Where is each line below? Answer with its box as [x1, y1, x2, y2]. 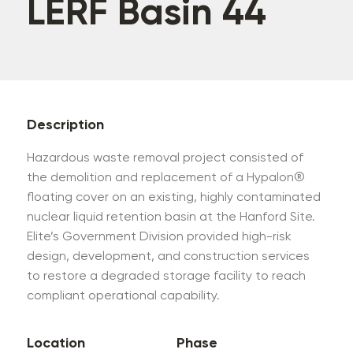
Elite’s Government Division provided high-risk [27, 231, 292, 243]
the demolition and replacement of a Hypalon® [27, 172, 306, 184]
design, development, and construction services [27, 251, 310, 263]
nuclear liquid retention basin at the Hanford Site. [27, 211, 316, 224]
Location [27, 336, 86, 351]
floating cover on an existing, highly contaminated [27, 191, 321, 204]
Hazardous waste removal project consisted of [27, 152, 304, 165]
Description [27, 118, 105, 132]
